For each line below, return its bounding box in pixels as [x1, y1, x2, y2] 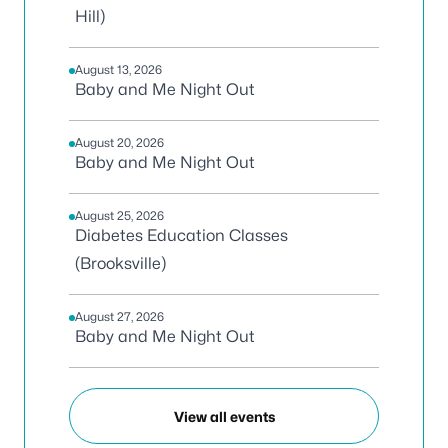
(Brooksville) [75, 254, 166, 273]
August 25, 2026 [75, 208, 164, 223]
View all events [173, 407, 275, 425]
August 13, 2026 [75, 62, 162, 77]
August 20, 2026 [75, 135, 164, 150]
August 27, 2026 [75, 309, 164, 324]
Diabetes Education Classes [75, 226, 288, 245]
